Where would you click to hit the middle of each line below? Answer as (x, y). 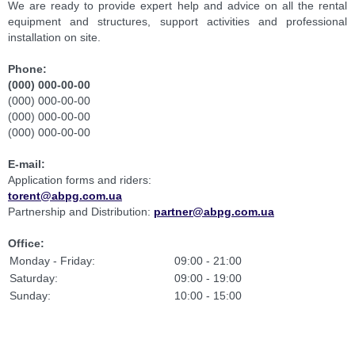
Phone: (27, 69)
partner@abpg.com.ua (214, 211)
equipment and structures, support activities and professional (177, 21)
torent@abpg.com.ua (65, 195)
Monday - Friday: (52, 260)
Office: (26, 243)
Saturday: (34, 278)
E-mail (25, 164)
